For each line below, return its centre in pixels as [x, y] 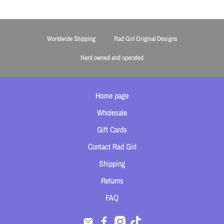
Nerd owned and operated [112, 58]
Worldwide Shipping [71, 39]
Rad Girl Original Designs [145, 39]
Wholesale [112, 113]
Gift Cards [112, 130]
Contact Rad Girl [112, 147]
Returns [112, 181]
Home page [112, 96]
